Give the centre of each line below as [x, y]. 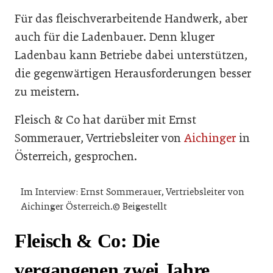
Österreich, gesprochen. [76, 156]
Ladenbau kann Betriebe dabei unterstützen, [131, 55]
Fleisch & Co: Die [87, 241]
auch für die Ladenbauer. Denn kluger [115, 37]
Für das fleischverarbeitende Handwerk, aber [131, 18]
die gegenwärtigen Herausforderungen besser [133, 73]
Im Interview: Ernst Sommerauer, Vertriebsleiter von [133, 192]
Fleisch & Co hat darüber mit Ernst [105, 119]
